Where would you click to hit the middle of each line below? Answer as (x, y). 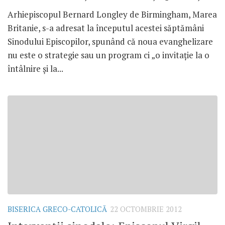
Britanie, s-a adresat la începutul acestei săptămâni (106, 28)
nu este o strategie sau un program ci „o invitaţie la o (108, 55)
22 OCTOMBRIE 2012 (146, 209)
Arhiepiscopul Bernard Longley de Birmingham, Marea (112, 15)
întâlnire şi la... (35, 69)
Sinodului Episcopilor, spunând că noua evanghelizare (110, 42)
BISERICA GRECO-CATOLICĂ (57, 209)
